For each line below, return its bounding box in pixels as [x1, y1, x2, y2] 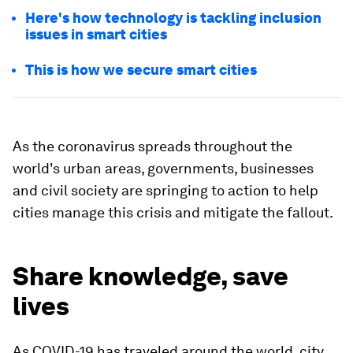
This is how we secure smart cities [25, 61, 257, 78]
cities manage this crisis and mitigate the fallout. [13, 204, 333, 221]
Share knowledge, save [13, 261, 288, 292]
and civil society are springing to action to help [13, 182, 318, 199]
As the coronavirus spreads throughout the [13, 138, 292, 154]
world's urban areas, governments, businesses [13, 160, 314, 176]
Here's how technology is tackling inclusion [25, 9, 321, 26]
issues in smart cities [25, 26, 167, 43]
